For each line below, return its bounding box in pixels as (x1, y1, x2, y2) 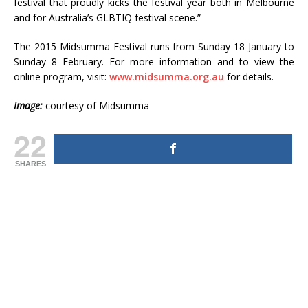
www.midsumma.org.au (109, 69, 224, 83)
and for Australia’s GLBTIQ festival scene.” (14, 10, 201, 24)
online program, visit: (14, 69, 109, 83)
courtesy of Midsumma (45, 98, 149, 112)
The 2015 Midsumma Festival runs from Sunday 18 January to (14, 39, 294, 53)
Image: (14, 98, 43, 112)
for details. (224, 69, 274, 83)
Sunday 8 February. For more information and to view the (14, 54, 294, 68)
